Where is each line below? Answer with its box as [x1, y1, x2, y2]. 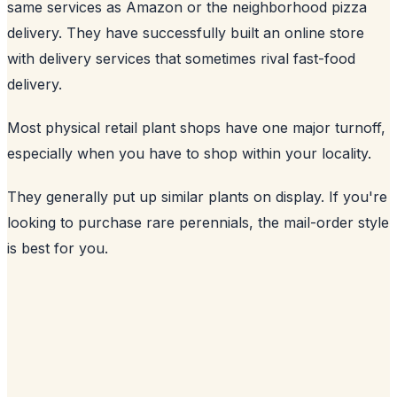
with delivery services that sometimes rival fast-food [7, 49, 355, 67]
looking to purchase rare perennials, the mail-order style [7, 213, 389, 231]
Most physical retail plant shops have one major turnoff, [7, 118, 385, 136]
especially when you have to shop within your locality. [7, 144, 371, 162]
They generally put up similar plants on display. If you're [7, 187, 387, 206]
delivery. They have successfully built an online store [7, 23, 364, 42]
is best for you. [7, 238, 108, 257]
